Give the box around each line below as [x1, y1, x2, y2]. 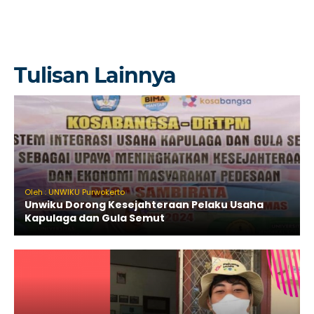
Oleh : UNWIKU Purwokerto [25, 186, 125, 198]
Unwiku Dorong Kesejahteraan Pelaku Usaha [25, 197, 264, 212]
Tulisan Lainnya [14, 62, 176, 88]
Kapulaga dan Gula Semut [25, 210, 165, 225]
